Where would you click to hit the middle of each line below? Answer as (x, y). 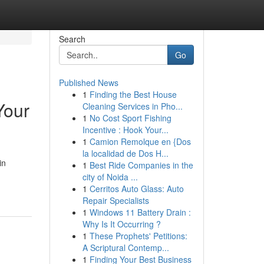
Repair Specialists (115, 200)
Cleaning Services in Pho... (132, 106)
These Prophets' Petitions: (138, 236)
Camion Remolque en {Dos (140, 141)
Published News (88, 82)
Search (72, 39)
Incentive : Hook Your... (125, 130)
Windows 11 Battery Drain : (140, 212)
